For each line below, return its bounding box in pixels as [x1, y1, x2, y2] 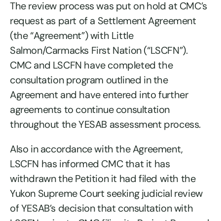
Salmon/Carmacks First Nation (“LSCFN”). [10, 44, 188, 57]
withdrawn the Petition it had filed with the [10, 172, 196, 185]
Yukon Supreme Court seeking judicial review [10, 187, 203, 200]
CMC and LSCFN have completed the [10, 59, 173, 72]
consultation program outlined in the [10, 74, 168, 87]
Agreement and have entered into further [10, 88, 188, 102]
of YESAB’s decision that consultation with [10, 202, 193, 215]
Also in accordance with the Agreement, [10, 143, 183, 156]
